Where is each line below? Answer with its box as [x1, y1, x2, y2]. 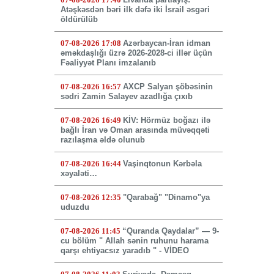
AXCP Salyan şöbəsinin [122, 82, 213, 92]
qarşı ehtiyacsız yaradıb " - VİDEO [60, 246, 189, 256]
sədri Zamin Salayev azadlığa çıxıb [60, 92, 193, 102]
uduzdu [60, 202, 89, 212]
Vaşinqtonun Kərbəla [122, 159, 202, 169]
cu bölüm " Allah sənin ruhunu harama [60, 236, 209, 246]
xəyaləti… [60, 169, 97, 179]
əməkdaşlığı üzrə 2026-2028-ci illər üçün [60, 48, 212, 58]
